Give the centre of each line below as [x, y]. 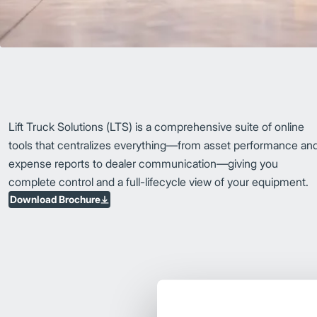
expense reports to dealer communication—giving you [143, 164]
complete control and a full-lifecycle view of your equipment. [160, 182]
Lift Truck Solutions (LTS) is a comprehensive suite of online [156, 127]
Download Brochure [55, 200]
